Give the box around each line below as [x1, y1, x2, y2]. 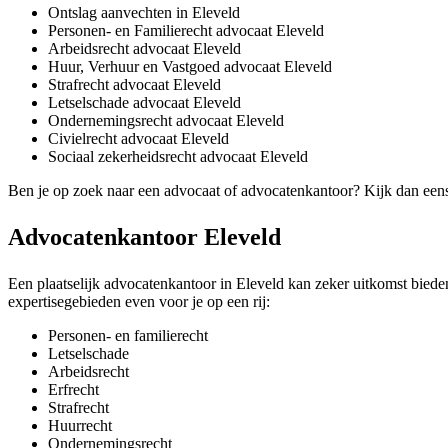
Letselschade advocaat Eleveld [48, 94, 241, 112]
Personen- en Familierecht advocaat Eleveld [48, 22, 324, 40]
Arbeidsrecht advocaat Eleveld [48, 40, 241, 58]
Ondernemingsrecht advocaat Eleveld [48, 112, 284, 130]
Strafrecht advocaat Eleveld [48, 76, 221, 94]
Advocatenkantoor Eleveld [8, 224, 281, 251]
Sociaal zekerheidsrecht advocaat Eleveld [48, 148, 308, 166]
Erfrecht [48, 381, 99, 399]
